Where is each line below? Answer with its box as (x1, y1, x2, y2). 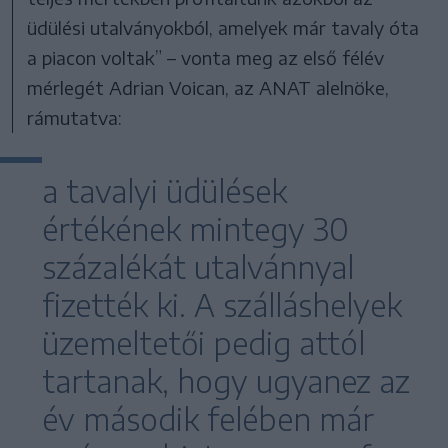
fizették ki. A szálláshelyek (42, 286, 402, 325)
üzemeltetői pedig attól (42, 324, 365, 363)
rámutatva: (27, 106, 123, 130)
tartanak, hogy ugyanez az (42, 362, 410, 401)
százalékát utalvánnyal (42, 248, 354, 287)
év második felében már (42, 400, 374, 439)
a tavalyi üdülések (42, 172, 287, 211)
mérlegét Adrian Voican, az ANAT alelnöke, (27, 76, 390, 100)
